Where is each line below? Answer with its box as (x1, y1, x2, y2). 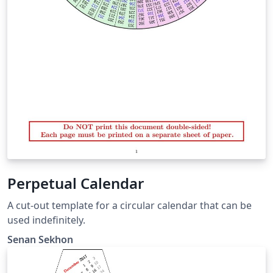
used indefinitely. (7, 213, 85, 227)
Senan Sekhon (7, 233, 73, 247)
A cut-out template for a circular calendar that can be (7, 199, 252, 213)
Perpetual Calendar (7, 173, 144, 194)
